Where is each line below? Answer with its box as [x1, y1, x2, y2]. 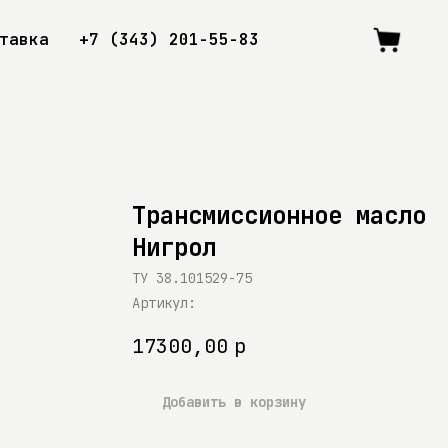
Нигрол [132, 232, 216, 263]
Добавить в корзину [162, 393, 306, 411]
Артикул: [132, 294, 196, 312]
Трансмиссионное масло [132, 200, 426, 231]
